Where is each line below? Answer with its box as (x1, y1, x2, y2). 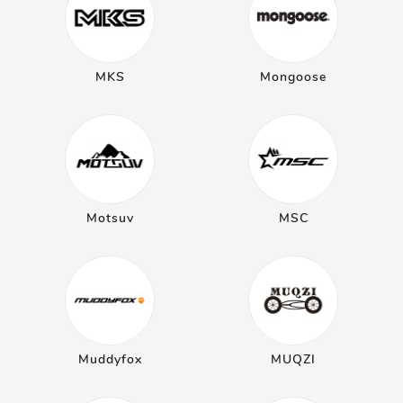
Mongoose (260, 68, 327, 85)
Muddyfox (77, 351, 142, 368)
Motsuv (85, 210, 134, 227)
